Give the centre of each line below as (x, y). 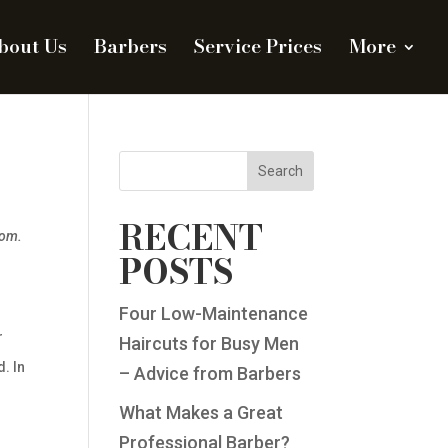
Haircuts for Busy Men (209, 343)
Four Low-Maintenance (214, 313)
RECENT (191, 238)
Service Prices (258, 46)
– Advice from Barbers (210, 373)
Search (280, 171)
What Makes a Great (201, 412)
